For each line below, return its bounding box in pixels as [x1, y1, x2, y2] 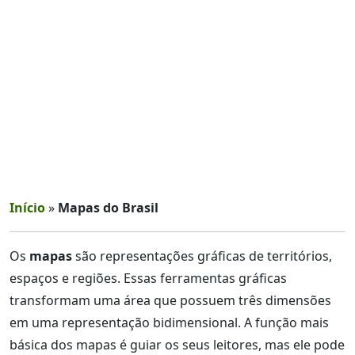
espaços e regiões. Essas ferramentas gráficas [10, 269, 287, 287]
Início [10, 199, 45, 216]
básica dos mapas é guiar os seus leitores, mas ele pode [10, 336, 345, 353]
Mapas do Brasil [58, 199, 158, 216]
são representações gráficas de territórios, [72, 247, 332, 265]
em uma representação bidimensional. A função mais [10, 314, 329, 331]
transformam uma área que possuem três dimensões [10, 292, 331, 309]
